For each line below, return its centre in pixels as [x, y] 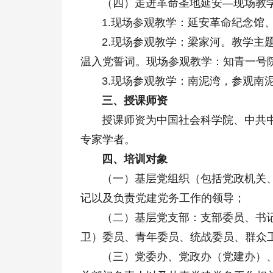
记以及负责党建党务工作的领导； [163, 198]
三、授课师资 [124, 101]
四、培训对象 [124, 159]
